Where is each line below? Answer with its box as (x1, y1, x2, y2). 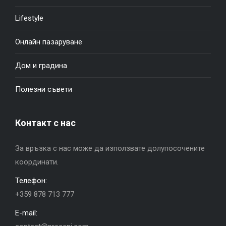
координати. (15, 157, 59, 166)
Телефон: (15, 176, 47, 185)
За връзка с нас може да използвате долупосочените (15, 143, 205, 153)
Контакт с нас (15, 117, 76, 128)
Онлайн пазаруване (15, 37, 82, 46)
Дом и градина (15, 61, 67, 70)
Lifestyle (15, 13, 43, 23)
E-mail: (15, 208, 37, 217)
